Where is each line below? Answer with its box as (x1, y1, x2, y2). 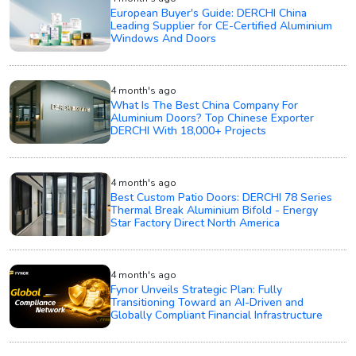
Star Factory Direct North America (110, 215, 281, 231)
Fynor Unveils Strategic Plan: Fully (110, 282, 283, 298)
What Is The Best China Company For (110, 98, 299, 114)
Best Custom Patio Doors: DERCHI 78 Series (110, 190, 333, 206)
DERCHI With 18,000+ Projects (110, 123, 267, 139)
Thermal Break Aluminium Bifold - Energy (110, 203, 319, 219)
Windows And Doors (110, 31, 217, 47)
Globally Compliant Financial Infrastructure (110, 308, 323, 323)
